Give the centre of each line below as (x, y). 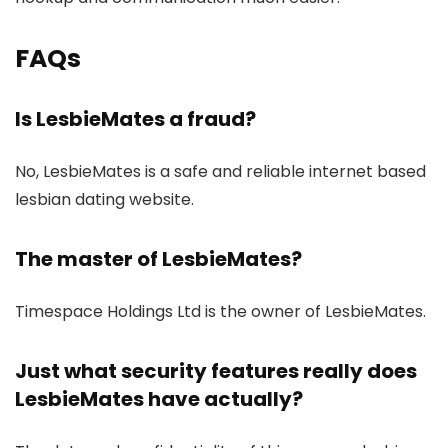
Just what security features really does (216, 371)
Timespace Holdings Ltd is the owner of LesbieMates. (220, 312)
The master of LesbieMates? (158, 259)
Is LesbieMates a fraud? (135, 119)
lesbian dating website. (104, 200)
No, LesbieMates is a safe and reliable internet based (220, 172)
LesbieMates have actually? (159, 399)
